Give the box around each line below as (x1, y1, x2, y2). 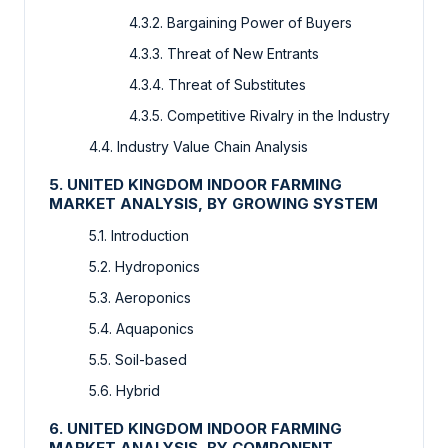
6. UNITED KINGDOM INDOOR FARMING (49, 419, 342, 439)
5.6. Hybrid (89, 382, 160, 400)
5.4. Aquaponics (89, 320, 194, 338)
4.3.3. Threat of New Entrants (129, 45, 319, 63)
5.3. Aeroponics (89, 289, 191, 307)
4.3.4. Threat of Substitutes (129, 76, 306, 94)
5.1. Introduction (89, 227, 189, 245)
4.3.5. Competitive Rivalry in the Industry (129, 107, 390, 125)
